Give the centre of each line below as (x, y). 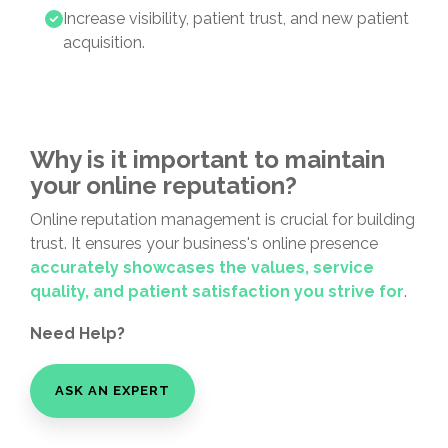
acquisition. (104, 42)
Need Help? (77, 333)
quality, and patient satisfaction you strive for (217, 291)
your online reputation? (163, 185)
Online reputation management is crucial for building (222, 219)
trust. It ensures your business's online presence (204, 243)
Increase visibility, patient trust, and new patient (236, 18)
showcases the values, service (248, 267)
